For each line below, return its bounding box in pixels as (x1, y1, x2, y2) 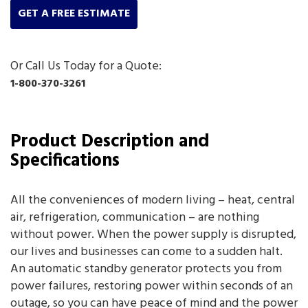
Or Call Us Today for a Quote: (10, 56, 162, 76)
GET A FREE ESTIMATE (18, 4, 130, 23)
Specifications (10, 146, 120, 175)
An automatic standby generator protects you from (10, 258, 282, 279)
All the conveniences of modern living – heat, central (10, 190, 295, 210)
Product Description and (10, 127, 210, 156)
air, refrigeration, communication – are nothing (10, 207, 259, 228)
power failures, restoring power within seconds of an (10, 276, 293, 296)
